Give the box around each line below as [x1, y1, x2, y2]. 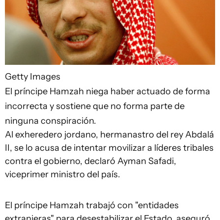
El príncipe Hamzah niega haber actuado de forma [5, 85, 210, 97]
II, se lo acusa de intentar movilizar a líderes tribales [5, 142, 214, 153]
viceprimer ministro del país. [5, 168, 120, 180]
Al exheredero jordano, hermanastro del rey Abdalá [5, 129, 214, 140]
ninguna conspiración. [5, 115, 96, 126]
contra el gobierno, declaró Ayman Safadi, [5, 155, 176, 166]
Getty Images [5, 71, 60, 82]
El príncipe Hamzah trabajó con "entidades [5, 199, 179, 211]
